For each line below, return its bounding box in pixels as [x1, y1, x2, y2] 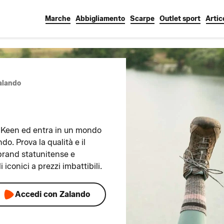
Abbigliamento [75, 14, 125, 23]
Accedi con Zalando [14, 189, 90, 199]
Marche [45, 14, 70, 23]
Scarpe [130, 14, 154, 23]
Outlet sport [159, 14, 200, 23]
